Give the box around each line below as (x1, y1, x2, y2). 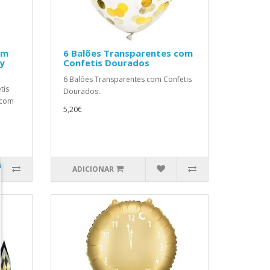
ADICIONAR (72, 164, 115, 174)
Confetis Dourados (63, 57, 149, 69)
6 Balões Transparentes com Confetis (63, 74, 192, 84)
